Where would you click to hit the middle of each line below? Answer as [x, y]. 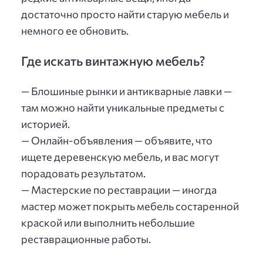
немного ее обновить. [75, 31]
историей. [45, 124]
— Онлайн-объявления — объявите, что [117, 141]
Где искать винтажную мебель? [113, 60]
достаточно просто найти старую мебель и [125, 14]
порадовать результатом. [83, 173]
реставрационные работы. [86, 239]
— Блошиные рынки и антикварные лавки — [127, 91]
